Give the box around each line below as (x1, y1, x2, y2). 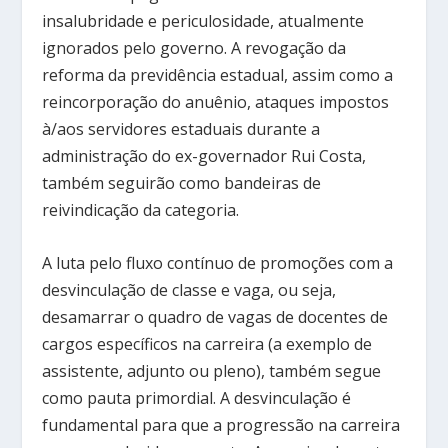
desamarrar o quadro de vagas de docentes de (42, 306, 389, 328)
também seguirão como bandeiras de (42, 172, 322, 195)
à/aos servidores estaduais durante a (42, 118, 321, 141)
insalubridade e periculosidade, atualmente (42, 10, 365, 33)
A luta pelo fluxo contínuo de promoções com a (42, 252, 394, 274)
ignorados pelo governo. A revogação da (42, 37, 347, 60)
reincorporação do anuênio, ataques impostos (42, 91, 390, 114)
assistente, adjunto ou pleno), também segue (42, 360, 382, 382)
